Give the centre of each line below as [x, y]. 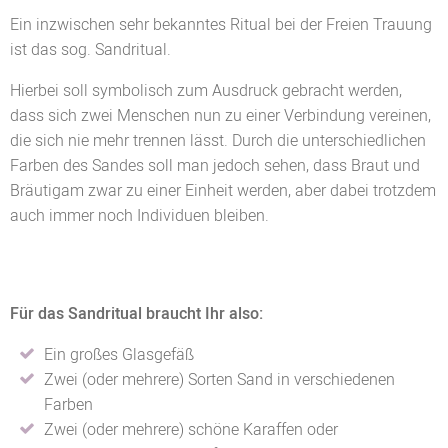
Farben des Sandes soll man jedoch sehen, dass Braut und [215, 165]
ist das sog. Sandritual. [90, 49]
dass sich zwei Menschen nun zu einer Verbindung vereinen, [220, 115]
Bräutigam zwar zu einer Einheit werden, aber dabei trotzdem [223, 190]
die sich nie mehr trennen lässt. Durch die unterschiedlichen [218, 140]
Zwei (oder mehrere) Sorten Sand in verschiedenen [220, 379]
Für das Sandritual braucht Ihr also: [136, 313]
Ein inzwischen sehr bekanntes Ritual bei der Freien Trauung [221, 24]
